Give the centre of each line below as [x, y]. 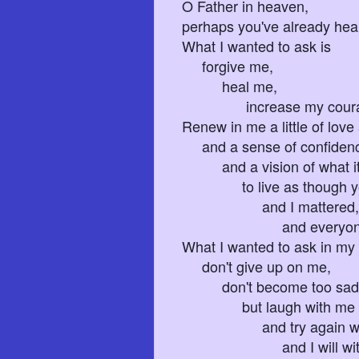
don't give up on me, [256, 266]
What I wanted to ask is [256, 45]
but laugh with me [268, 306]
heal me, [230, 85]
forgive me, [228, 65]
